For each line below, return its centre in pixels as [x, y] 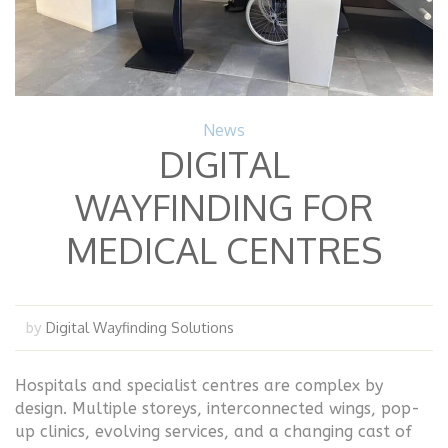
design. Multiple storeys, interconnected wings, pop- [217, 408]
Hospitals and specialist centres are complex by [199, 385]
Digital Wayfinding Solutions [140, 326]
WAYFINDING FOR [224, 206]
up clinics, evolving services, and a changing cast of [213, 431]
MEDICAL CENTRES [224, 249]
